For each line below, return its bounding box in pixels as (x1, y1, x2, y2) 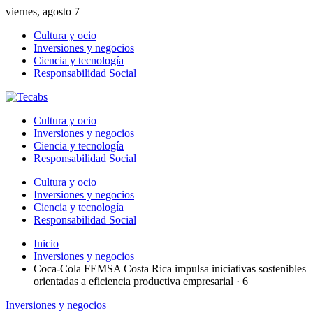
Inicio (34, 238, 59, 249)
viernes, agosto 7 (6, 6, 80, 17)
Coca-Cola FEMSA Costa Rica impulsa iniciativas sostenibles (34, 263, 306, 275)
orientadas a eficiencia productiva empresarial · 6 (34, 275, 248, 287)
